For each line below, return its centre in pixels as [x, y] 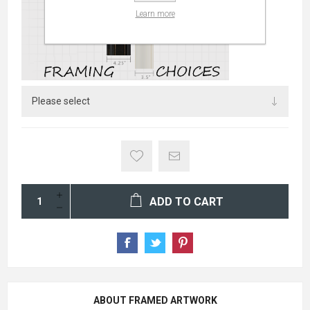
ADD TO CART [186, 202]
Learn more [155, 13]
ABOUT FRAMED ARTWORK [155, 301]
